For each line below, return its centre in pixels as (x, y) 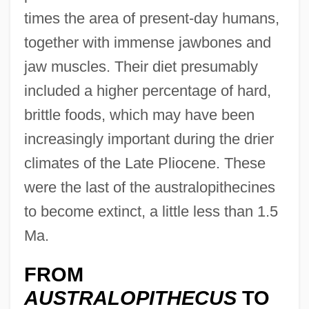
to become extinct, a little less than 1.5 (151, 211)
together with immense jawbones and (147, 42)
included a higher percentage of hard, (147, 90)
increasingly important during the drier (149, 139)
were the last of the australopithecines (149, 187)
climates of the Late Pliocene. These (144, 163)
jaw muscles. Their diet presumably (141, 66)
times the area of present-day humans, (151, 18)
